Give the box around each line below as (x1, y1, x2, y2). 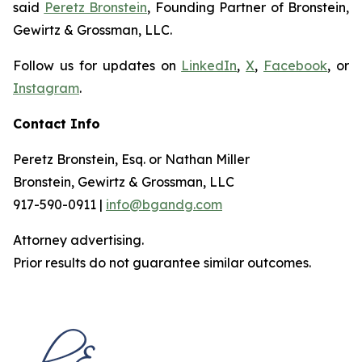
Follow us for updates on (13, 57, 182, 74)
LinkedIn (181, 57, 238, 74)
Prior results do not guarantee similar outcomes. (13, 255, 311, 271)
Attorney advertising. (13, 232, 144, 248)
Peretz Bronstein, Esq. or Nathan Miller (13, 151, 250, 167)
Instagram (13, 80, 79, 96)
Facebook (263, 57, 328, 74)
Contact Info (13, 116, 100, 132)
